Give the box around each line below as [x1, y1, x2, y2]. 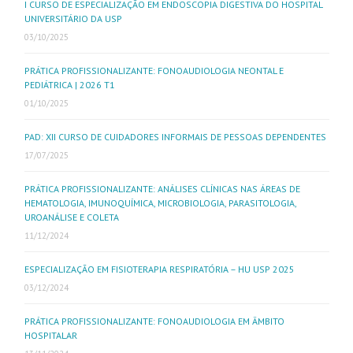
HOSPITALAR [24, 329, 77, 341]
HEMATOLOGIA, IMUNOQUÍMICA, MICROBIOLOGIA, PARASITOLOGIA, [24, 197, 296, 209]
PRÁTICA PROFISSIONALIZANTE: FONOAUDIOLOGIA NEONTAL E [24, 65, 284, 76]
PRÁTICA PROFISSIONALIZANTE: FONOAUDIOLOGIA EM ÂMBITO [24, 315, 284, 327]
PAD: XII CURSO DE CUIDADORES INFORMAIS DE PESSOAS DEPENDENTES [24, 131, 326, 143]
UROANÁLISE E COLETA [24, 211, 119, 223]
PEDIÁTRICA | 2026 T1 [24, 79, 115, 91]
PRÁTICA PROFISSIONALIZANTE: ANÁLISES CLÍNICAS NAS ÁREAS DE [24, 183, 300, 195]
